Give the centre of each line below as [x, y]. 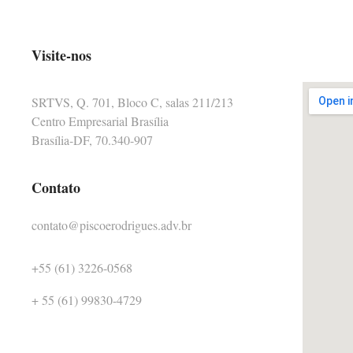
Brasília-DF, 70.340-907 [92, 140]
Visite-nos [61, 55]
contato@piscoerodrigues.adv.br [111, 225]
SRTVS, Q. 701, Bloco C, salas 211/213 [132, 102]
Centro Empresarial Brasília [100, 121]
